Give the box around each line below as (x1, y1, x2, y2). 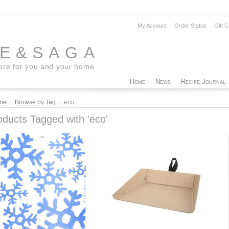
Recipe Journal (181, 78, 225, 85)
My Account (138, 22, 167, 29)
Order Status (174, 22, 207, 29)
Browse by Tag (15, 99, 56, 105)
